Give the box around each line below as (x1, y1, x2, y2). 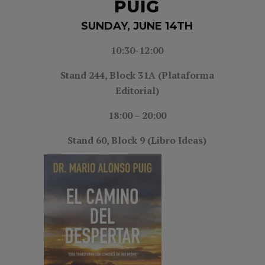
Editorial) (115, 83, 159, 97)
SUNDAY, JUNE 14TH (81, 19, 193, 33)
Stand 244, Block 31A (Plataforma (60, 68, 214, 82)
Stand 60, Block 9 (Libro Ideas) (67, 133, 206, 147)
